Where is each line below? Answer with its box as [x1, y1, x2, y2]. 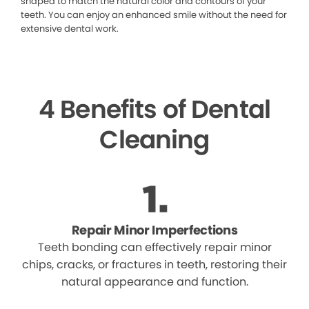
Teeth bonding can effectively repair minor [37, 239, 272, 255]
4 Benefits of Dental [38, 91, 271, 127]
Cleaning [99, 121, 210, 157]
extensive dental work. [21, 21, 119, 35]
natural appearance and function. [61, 273, 248, 290]
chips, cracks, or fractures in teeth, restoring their [22, 256, 287, 272]
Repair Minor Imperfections [71, 221, 238, 239]
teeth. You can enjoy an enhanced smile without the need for [21, 8, 287, 21]
